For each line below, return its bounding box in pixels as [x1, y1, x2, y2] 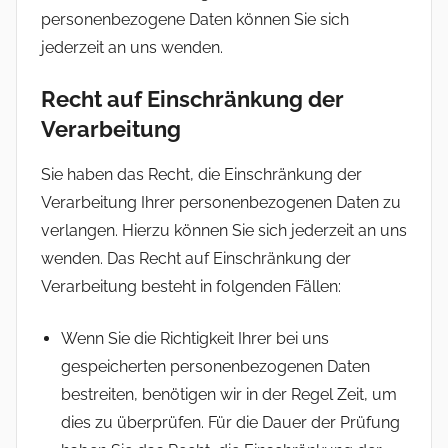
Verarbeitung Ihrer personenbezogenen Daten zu [41, 192, 401, 212]
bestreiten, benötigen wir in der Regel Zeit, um [61, 384, 397, 404]
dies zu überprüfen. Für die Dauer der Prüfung [61, 412, 400, 432]
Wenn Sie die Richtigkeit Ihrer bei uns [61, 328, 329, 348]
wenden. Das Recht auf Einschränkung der [41, 248, 351, 268]
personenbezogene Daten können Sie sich [41, 10, 349, 30]
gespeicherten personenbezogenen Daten [61, 356, 370, 376]
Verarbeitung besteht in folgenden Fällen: [41, 276, 341, 296]
